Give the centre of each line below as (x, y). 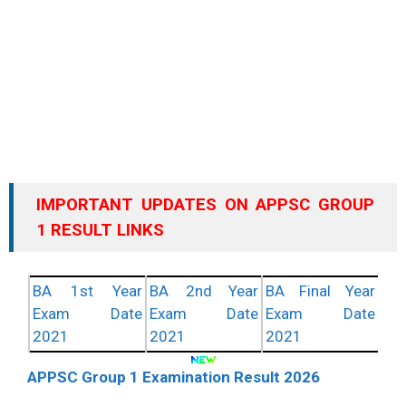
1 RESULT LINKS (100, 230)
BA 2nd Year (204, 291)
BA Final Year (320, 291)
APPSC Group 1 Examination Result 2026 (174, 377)
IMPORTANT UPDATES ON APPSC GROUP (205, 204)
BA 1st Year (87, 291)
